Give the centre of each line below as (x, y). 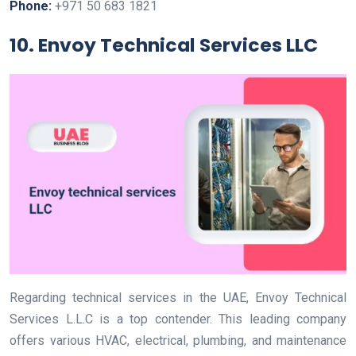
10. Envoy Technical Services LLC (164, 45)
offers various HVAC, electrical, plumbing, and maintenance (178, 341)
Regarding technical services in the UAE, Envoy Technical (178, 298)
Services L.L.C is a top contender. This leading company (178, 319)
